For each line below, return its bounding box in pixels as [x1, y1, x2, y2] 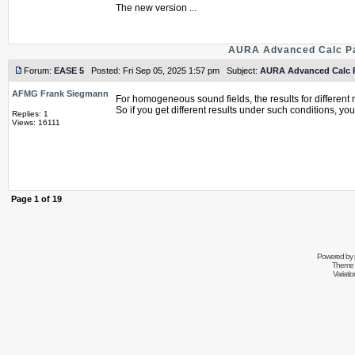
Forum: [24, 66, 54, 75]
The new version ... [116, 2, 197, 13]
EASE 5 [54, 66, 84, 75]
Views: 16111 [12, 118, 60, 127]
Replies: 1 [12, 109, 48, 118]
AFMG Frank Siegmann [12, 89, 109, 98]
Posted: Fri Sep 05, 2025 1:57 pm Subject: [84, 66, 260, 75]
